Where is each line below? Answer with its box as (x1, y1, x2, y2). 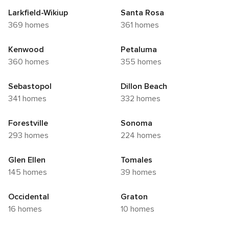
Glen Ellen (8, 155, 45, 166)
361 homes (125, 20, 159, 31)
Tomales (121, 155, 152, 166)
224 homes (125, 130, 161, 141)
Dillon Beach (121, 81, 167, 92)
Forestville (8, 118, 48, 129)
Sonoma (121, 118, 152, 129)
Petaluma (121, 44, 157, 55)
